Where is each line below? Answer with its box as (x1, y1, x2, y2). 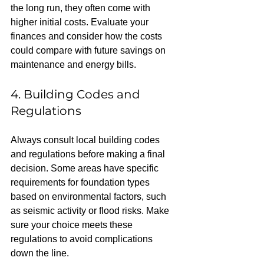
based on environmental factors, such (11, 192, 169, 202)
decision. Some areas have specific (11, 163, 161, 173)
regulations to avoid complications (11, 234, 155, 244)
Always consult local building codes (11, 135, 162, 145)
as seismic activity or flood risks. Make (11, 206, 171, 216)
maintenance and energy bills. (11, 60, 136, 70)
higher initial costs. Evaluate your (11, 17, 151, 27)
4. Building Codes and (11, 87, 143, 101)
